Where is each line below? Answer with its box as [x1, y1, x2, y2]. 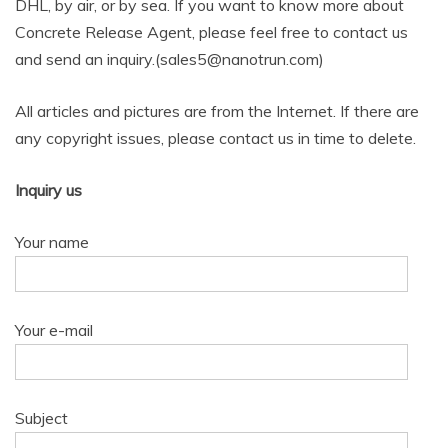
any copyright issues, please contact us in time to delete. [15, 128, 416, 148]
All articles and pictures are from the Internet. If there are [15, 101, 419, 121]
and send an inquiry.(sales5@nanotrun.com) [15, 49, 324, 69]
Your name [15, 232, 89, 252]
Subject [15, 408, 68, 428]
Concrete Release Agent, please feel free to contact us [15, 22, 408, 42]
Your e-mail [15, 320, 93, 340]
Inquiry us [15, 180, 82, 200]
